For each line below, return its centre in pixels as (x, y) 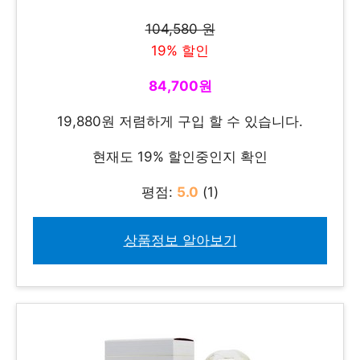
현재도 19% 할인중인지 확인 (180, 157)
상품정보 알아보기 (180, 241)
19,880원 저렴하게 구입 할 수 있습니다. (180, 122)
